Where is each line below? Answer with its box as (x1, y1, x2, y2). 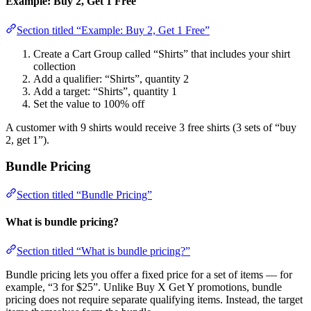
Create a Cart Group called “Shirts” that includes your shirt (33, 47, 290, 60)
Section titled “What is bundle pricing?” (17, 244, 190, 257)
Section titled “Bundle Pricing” (17, 189, 152, 201)
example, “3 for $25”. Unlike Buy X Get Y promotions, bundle (6, 280, 282, 293)
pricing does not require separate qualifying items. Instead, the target (6, 293, 303, 305)
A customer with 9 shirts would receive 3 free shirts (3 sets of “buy (6, 121, 296, 133)
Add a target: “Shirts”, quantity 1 (33, 85, 177, 97)
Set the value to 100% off (33, 97, 144, 110)
